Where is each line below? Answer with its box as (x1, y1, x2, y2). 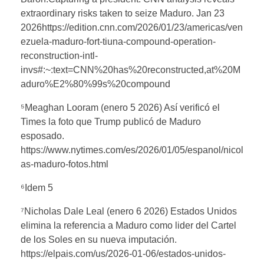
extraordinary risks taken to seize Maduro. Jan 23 (21, 8, 225, 18)
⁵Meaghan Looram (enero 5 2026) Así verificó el (21, 102, 220, 113)
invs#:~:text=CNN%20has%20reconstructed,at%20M (21, 64, 240, 75)
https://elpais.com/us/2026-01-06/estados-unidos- (21, 248, 226, 259)
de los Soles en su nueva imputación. (21, 234, 177, 245)
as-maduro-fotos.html (21, 159, 108, 169)
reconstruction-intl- (21, 50, 98, 61)
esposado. (21, 130, 64, 141)
